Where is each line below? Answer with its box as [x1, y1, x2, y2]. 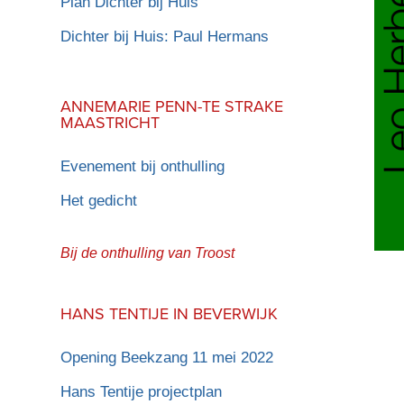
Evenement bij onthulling [60, 157, 225, 175]
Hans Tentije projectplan [60, 382, 223, 400]
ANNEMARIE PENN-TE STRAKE [60, 94, 284, 117]
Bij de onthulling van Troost [60, 244, 235, 261]
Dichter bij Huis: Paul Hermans [60, 27, 270, 45]
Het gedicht [60, 191, 138, 209]
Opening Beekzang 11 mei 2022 [60, 348, 274, 366]
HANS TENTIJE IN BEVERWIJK [60, 301, 279, 325]
